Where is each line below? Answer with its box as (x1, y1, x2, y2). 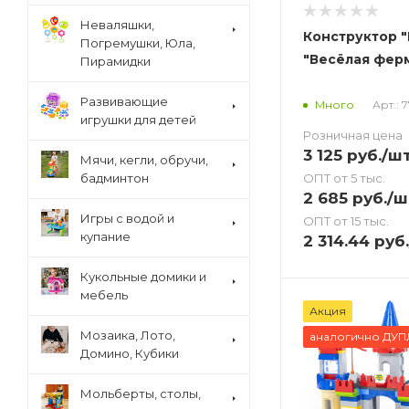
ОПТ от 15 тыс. (303, 213, 389, 228)
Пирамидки (80, 54, 151, 68)
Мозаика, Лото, (80, 328, 175, 342)
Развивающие (80, 94, 168, 109)
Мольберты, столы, (80, 386, 201, 401)
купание (80, 229, 131, 244)
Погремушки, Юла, (80, 36, 195, 50)
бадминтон (80, 171, 149, 185)
